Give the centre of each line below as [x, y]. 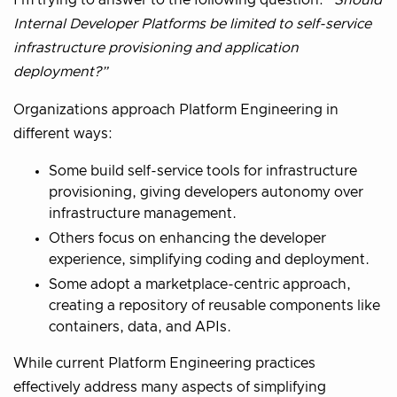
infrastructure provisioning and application [156, 47]
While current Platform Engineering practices [164, 363]
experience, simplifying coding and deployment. [209, 259]
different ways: [63, 133]
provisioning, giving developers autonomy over [206, 192]
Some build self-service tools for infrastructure [203, 171]
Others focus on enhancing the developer [187, 238]
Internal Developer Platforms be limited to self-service [192, 23]
